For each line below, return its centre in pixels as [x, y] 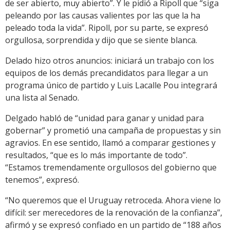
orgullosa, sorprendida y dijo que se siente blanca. [101, 40]
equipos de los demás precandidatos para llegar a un [107, 73]
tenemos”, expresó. [42, 180]
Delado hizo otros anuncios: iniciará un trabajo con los [110, 61]
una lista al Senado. [42, 98]
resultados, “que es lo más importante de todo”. [96, 155]
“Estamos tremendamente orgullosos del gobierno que [111, 168]
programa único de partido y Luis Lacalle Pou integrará [111, 85]
